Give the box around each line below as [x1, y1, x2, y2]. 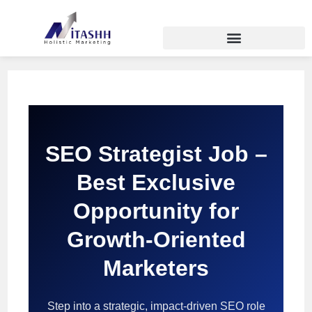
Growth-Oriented [66, 226, 246, 252]
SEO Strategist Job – [45, 141, 267, 166]
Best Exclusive [77, 169, 235, 195]
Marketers [103, 255, 209, 281]
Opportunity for [73, 198, 239, 224]
